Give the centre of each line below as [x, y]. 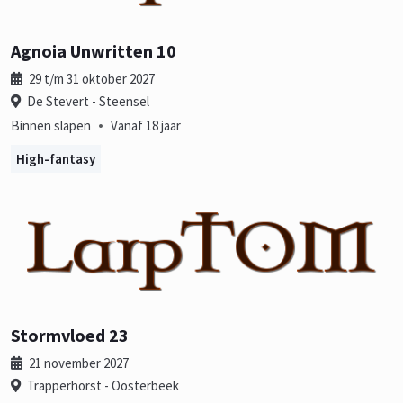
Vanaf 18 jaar [146, 125]
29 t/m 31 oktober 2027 [90, 78]
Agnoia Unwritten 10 [94, 50]
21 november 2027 [77, 363]
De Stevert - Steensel [87, 101]
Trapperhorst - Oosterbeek [102, 386]
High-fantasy [56, 158]
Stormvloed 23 [70, 336]
